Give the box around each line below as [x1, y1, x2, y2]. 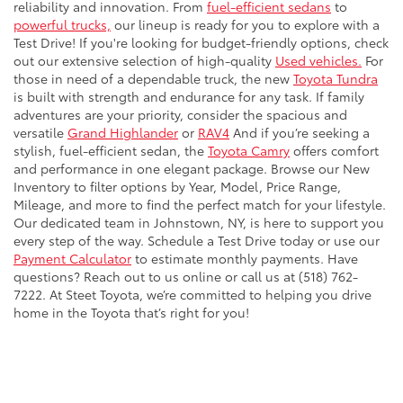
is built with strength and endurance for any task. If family [13, 87, 364, 106]
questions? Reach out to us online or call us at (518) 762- [13, 267, 358, 286]
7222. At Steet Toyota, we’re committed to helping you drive [13, 285, 372, 304]
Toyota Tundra [293, 69, 378, 88]
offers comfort [290, 141, 379, 160]
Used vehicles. [275, 51, 362, 70]
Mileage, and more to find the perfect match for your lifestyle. [13, 195, 386, 214]
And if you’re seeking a [229, 123, 370, 142]
